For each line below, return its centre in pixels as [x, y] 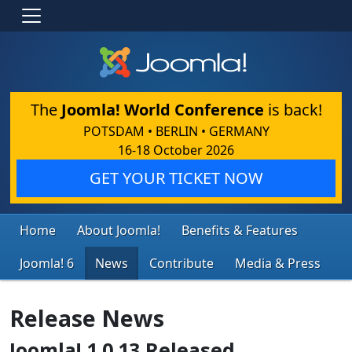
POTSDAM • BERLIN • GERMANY [176, 131]
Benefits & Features [240, 230]
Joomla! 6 [47, 263]
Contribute [181, 263]
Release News [87, 317]
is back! [293, 109]
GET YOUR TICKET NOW [176, 178]
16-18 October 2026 [176, 150]
